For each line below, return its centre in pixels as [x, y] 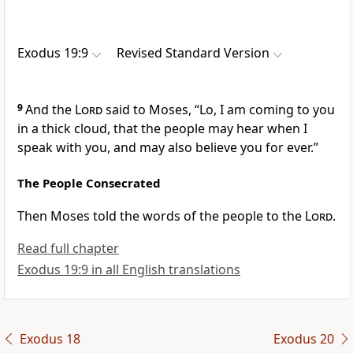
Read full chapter [68, 249]
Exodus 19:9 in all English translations [129, 270]
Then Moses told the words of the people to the [161, 216]
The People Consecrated [89, 183]
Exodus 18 [50, 339]
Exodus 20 [303, 339]
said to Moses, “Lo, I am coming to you [219, 110]
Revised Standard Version [193, 53]
